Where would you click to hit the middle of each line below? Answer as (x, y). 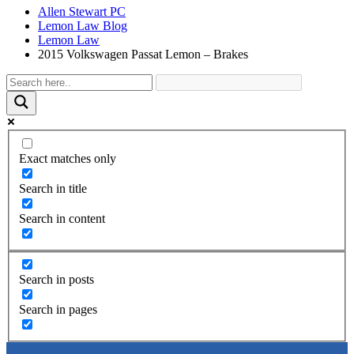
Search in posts (56, 280)
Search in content (62, 218)
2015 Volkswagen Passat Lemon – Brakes (143, 54)
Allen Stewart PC (82, 11)
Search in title (53, 188)
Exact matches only (68, 158)
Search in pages (58, 310)
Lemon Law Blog (83, 26)
